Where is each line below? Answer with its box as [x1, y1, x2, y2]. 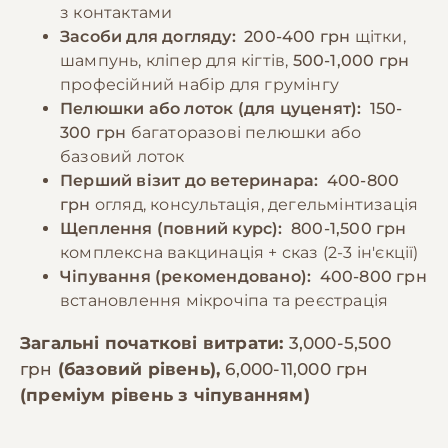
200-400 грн [244, 26, 351, 46]
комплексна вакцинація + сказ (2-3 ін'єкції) [60, 242, 419, 262]
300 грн [60, 122, 127, 142]
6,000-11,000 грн [225, 358, 369, 379]
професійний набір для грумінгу [60, 74, 339, 94]
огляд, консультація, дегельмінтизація [90, 194, 419, 214]
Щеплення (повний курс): [60, 218, 287, 238]
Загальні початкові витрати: [20, 332, 289, 353]
